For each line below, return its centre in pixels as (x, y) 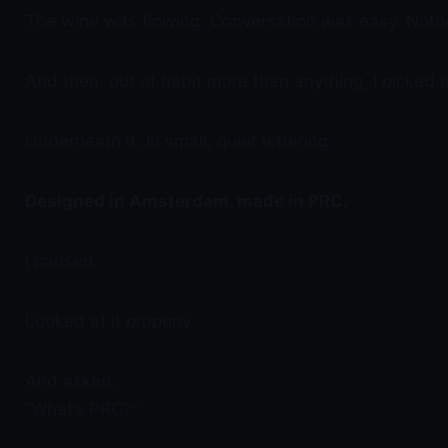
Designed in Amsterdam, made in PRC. (186, 201)
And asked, (71, 381)
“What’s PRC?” (81, 409)
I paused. (62, 261)
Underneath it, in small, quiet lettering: (179, 141)
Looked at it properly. (110, 321)
